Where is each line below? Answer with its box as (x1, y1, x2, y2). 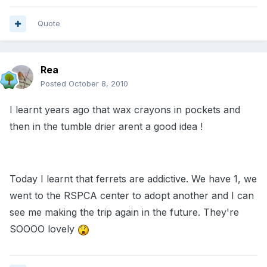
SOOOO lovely (10, 223, 77, 235)
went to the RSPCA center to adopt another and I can (10, 190, 254, 202)
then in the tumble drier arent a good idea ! (10, 120, 203, 133)
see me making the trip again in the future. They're (10, 206, 239, 219)
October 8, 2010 (69, 79, 128, 89)
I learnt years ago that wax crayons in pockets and (10, 104, 240, 116)
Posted (41, 79, 69, 89)
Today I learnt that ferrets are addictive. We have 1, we (10, 173, 257, 185)
